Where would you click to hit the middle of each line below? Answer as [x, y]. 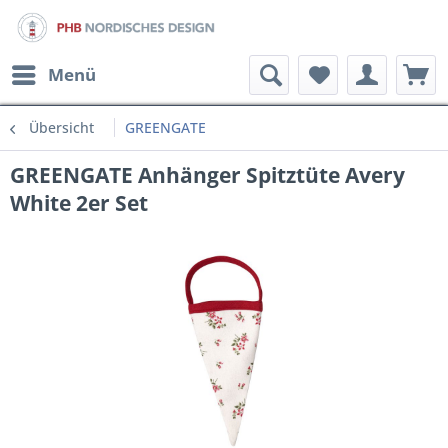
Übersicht [61, 127]
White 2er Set [79, 203]
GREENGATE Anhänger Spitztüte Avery [207, 175]
